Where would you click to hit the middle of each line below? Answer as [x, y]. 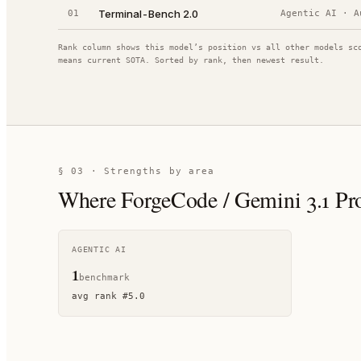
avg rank [97, 296]
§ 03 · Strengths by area [137, 171]
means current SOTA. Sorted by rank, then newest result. [191, 60]
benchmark [104, 278]
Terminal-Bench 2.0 [148, 14]
